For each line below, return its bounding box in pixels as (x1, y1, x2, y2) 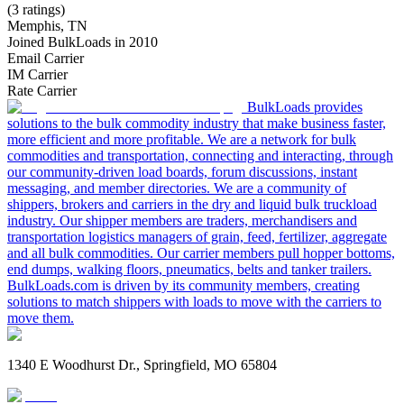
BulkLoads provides (247, 98, 363, 115)
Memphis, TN (7, 17, 87, 33)
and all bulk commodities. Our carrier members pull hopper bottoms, (7, 244, 395, 261)
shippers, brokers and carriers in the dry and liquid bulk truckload (7, 196, 377, 212)
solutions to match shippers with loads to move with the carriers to (7, 293, 381, 309)
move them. (7, 309, 74, 326)
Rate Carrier (7, 82, 77, 98)
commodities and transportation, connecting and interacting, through (7, 147, 393, 163)
